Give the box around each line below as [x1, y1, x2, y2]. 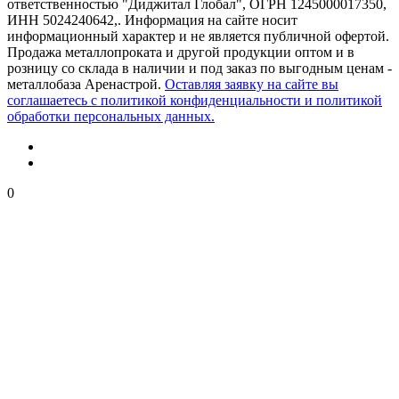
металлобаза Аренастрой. [7, 76, 165, 92]
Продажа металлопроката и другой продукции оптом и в [7, 44, 354, 60]
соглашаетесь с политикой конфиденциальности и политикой [7, 92, 382, 108]
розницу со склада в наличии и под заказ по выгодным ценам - [7, 60, 392, 76]
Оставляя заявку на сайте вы [165, 76, 338, 92]
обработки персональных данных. [7, 108, 215, 124]
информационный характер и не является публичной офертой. [7, 28, 389, 44]
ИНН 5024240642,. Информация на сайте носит [7, 12, 297, 28]
